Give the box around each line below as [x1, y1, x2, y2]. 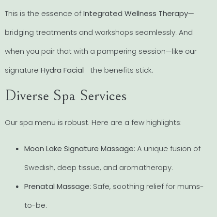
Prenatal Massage [24, 181, 90, 191]
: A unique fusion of [134, 143, 201, 154]
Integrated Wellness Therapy [83, 8, 188, 18]
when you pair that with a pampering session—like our [5, 46, 197, 56]
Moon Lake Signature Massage [24, 143, 134, 154]
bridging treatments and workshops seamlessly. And [5, 27, 193, 37]
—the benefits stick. [84, 64, 153, 75]
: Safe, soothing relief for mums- [90, 181, 204, 191]
